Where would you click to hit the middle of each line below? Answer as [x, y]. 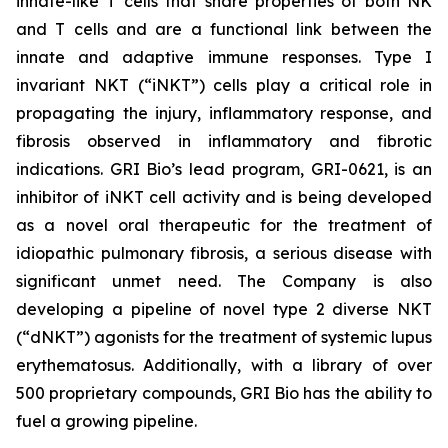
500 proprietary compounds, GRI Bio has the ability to [224, 393]
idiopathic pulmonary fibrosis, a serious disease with [224, 253]
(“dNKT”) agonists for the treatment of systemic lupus [224, 337]
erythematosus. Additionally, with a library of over [224, 365]
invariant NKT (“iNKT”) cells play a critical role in [224, 85]
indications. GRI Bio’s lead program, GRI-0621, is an [224, 169]
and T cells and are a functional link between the [224, 29]
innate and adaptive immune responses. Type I [224, 57]
